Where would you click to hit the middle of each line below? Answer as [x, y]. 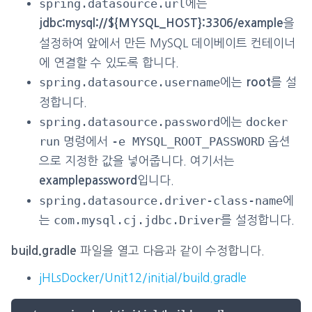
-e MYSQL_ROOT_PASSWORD [188, 141]
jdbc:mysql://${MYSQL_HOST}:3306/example [161, 23]
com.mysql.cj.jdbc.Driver [137, 220]
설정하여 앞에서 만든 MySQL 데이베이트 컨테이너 [167, 43]
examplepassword [88, 181]
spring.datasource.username [130, 82]
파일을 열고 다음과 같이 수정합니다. [171, 250]
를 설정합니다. [258, 220]
